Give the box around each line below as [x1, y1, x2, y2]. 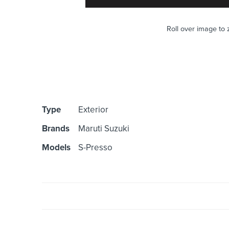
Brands [42, 123, 70, 134]
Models [42, 142, 71, 153]
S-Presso [78, 142, 112, 153]
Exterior [78, 104, 108, 116]
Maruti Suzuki [78, 123, 129, 134]
